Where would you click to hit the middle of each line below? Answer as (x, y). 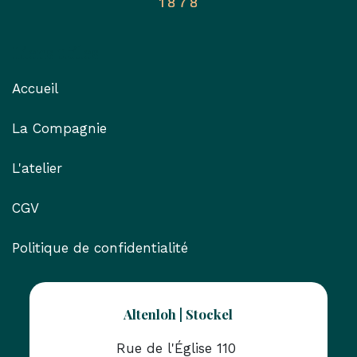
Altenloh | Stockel (178, 314)
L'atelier (37, 168)
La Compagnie (59, 128)
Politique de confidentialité (100, 248)
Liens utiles (55, 52)
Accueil (35, 88)
